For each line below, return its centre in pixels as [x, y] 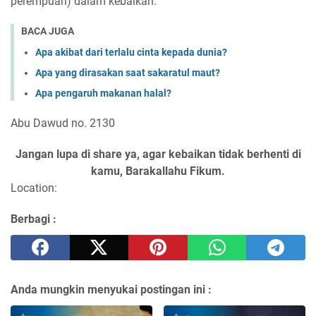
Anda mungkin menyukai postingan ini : [111, 290]
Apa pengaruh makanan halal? [103, 93]
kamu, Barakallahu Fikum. [158, 171]
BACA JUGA [48, 31]
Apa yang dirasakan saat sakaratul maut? [128, 73]
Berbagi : [34, 219]
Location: [34, 188]
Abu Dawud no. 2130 [63, 123]
